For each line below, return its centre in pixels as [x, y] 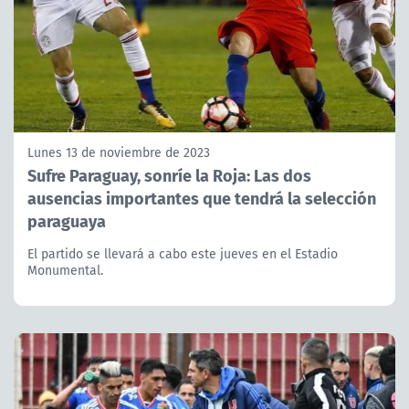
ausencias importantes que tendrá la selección [202, 197]
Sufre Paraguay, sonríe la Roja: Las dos [169, 174]
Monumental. [65, 270]
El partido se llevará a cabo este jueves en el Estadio [183, 253]
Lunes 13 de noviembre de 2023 [119, 152]
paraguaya [67, 220]
